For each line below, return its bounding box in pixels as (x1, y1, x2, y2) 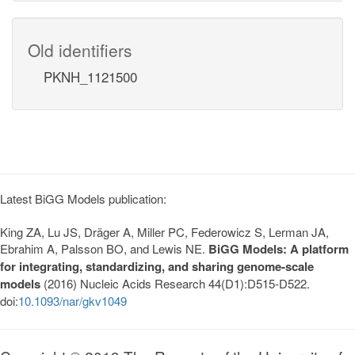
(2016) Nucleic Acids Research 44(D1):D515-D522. (40, 274, 310, 292)
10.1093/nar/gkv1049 (18, 292, 127, 309)
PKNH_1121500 (44, 66, 137, 86)
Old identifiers (28, 37, 132, 62)
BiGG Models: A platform (208, 239, 349, 258)
